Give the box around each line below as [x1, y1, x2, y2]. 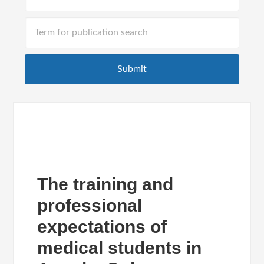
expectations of [37, 217, 167, 236]
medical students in [37, 238, 202, 258]
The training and [37, 174, 174, 194]
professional [37, 196, 143, 215]
